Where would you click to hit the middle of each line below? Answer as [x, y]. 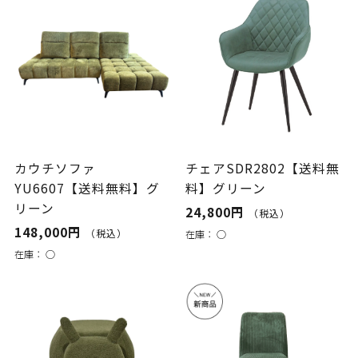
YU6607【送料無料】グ [87, 189]
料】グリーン [226, 189]
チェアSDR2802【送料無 [263, 169]
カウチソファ [55, 169]
